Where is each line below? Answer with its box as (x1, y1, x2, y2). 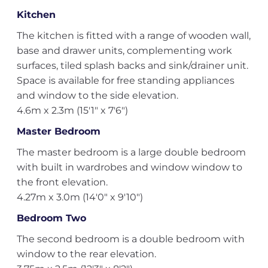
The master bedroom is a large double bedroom (16, 147, 246, 158)
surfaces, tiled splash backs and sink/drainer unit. (16, 60, 248, 71)
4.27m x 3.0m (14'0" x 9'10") (16, 191, 143, 203)
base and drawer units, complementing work (16, 45, 232, 56)
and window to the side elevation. (16, 90, 178, 101)
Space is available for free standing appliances (16, 75, 234, 86)
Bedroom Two (16, 212, 86, 224)
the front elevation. (16, 176, 108, 188)
